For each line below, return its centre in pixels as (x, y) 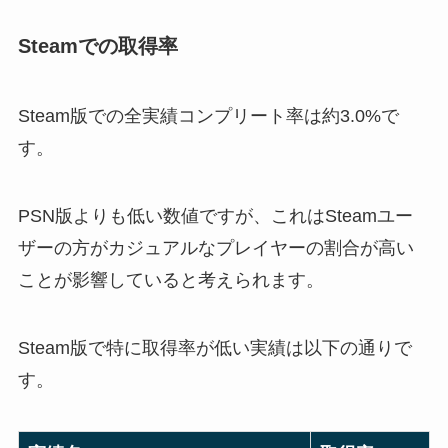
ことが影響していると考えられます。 (170, 279)
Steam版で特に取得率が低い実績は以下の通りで (214, 347)
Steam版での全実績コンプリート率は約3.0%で (208, 115)
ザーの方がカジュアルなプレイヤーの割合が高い (215, 247)
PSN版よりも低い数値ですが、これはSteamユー (215, 215)
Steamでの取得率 (97, 46)
